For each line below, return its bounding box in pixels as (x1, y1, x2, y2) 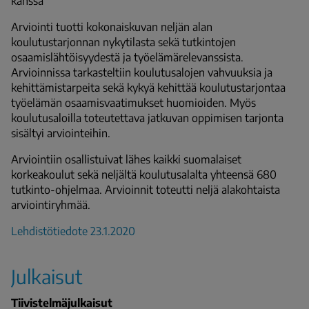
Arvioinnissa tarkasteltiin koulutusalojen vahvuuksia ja (11, 65, 272, 79)
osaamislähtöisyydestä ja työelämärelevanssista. (11, 50, 243, 64)
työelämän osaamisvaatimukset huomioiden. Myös (11, 95, 256, 110)
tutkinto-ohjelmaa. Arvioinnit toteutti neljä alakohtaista (11, 182, 280, 197)
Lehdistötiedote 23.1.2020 (11, 223, 135, 238)
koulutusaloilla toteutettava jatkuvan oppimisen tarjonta (11, 110, 283, 125)
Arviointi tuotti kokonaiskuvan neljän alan (11, 19, 212, 34)
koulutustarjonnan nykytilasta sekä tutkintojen (11, 34, 236, 49)
